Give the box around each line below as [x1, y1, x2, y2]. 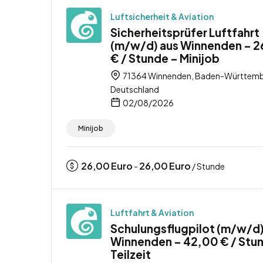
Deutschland [110, 83, 159, 95]
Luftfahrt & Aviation [110, 207, 194, 218]
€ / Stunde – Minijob [110, 50, 220, 65]
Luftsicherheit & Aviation [110, 11, 214, 22]
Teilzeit [110, 247, 151, 261]
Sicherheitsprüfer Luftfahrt [110, 25, 259, 39]
